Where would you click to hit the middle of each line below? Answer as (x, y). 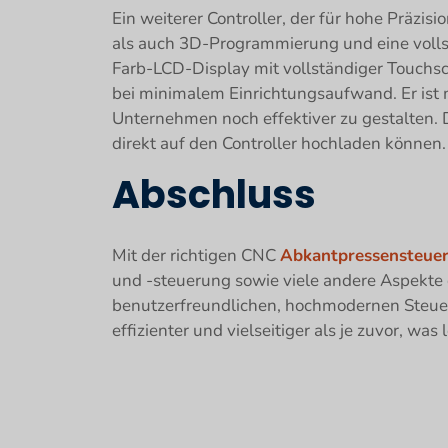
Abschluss (214, 194)
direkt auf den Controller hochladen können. (279, 143)
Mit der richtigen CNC (196, 255)
